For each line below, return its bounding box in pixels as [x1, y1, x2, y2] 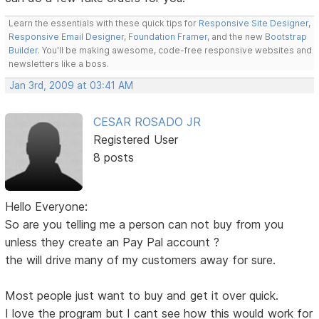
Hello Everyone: [5, 199, 88, 214]
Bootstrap [265, 31, 308, 43]
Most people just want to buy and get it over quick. [5, 288, 279, 303]
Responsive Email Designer [9, 31, 125, 43]
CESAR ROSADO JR [93, 115, 201, 130]
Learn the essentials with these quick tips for [9, 18, 199, 29]
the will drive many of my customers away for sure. [5, 252, 276, 267]
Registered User [93, 132, 178, 147]
